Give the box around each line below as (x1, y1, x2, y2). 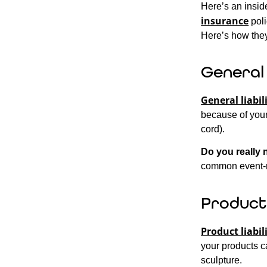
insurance (201, 14, 249, 27)
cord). (201, 123, 225, 134)
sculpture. (201, 254, 243, 265)
